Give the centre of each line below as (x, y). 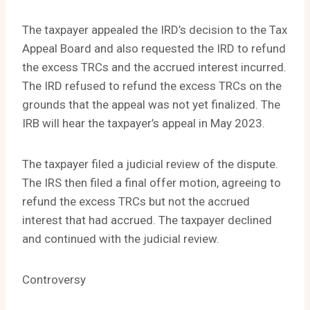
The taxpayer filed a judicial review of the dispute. (150, 164)
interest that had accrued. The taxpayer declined (147, 220)
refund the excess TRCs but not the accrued (136, 202)
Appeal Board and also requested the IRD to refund (154, 49)
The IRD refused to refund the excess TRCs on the (152, 86)
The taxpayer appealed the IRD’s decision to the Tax (155, 30)
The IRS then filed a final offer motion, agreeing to (152, 183)
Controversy (54, 280)
